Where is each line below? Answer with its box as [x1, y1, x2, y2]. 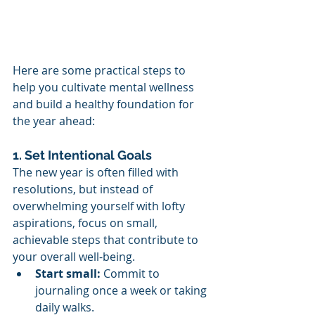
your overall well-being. [13, 249, 135, 264]
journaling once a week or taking [35, 283, 210, 298]
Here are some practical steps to [13, 63, 188, 78]
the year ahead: [13, 113, 95, 129]
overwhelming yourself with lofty [13, 198, 188, 214]
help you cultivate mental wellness [13, 79, 197, 95]
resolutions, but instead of [13, 181, 155, 197]
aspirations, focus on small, [13, 215, 160, 231]
